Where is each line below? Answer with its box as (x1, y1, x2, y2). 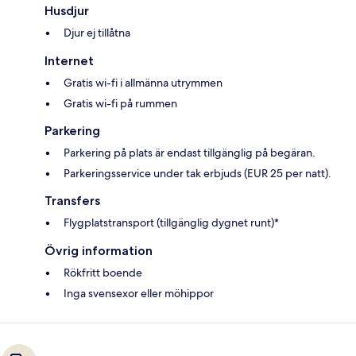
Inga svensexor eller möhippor (64, 286, 214, 301)
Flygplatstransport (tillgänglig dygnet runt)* (64, 215, 279, 230)
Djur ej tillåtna (64, 25, 130, 41)
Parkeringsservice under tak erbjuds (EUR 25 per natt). (64, 166, 331, 181)
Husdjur (44, 3, 89, 19)
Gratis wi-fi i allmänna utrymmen (64, 75, 222, 91)
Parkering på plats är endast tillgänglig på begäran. (64, 145, 315, 161)
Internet (44, 53, 94, 69)
